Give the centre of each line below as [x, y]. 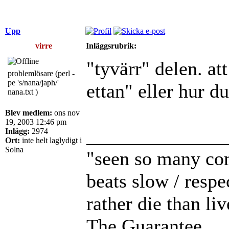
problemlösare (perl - [41, 73]
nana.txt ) [23, 91]
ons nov [66, 112]
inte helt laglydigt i [51, 140]
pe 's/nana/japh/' [33, 82]
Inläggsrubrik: [111, 45]
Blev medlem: [29, 112]
